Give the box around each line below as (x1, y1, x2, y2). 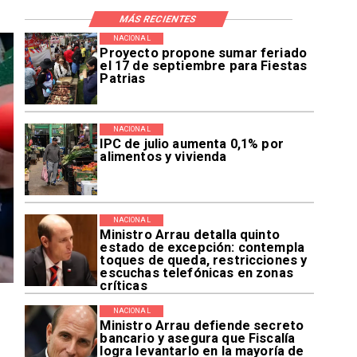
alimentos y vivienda (100, 149, 227, 165)
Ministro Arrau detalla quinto (100, 227, 280, 243)
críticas (100, 278, 147, 294)
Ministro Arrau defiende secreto (100, 318, 304, 334)
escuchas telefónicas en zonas (100, 265, 293, 281)
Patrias (100, 71, 146, 87)
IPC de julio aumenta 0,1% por (100, 136, 284, 152)
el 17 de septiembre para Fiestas (100, 58, 308, 74)
